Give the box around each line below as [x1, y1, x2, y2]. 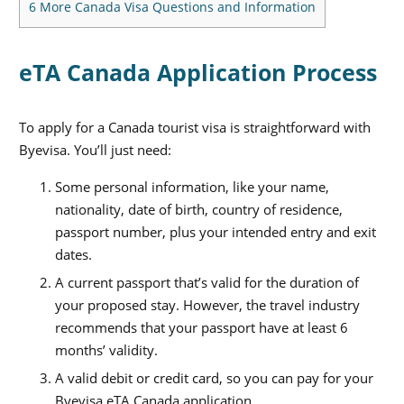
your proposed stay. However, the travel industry [55, 296, 360, 315]
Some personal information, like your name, [55, 178, 329, 197]
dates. [55, 245, 92, 264]
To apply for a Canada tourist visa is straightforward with [19, 117, 371, 136]
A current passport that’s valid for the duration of [55, 273, 359, 292]
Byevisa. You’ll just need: [19, 140, 171, 159]
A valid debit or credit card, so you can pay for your [55, 369, 373, 388]
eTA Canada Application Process [19, 56, 377, 87]
